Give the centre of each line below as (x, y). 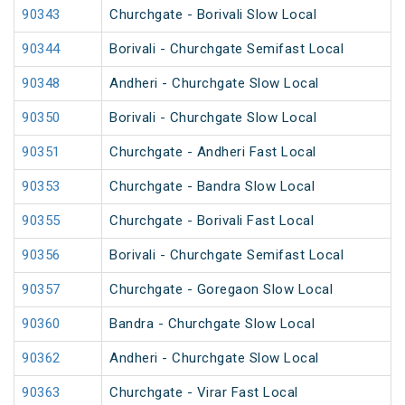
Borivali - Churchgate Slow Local (213, 118)
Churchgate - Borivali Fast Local (212, 221)
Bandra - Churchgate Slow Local (212, 324)
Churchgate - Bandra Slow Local (212, 187)
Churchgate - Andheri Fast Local (213, 152)
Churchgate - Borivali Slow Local (213, 15)
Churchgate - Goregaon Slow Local (221, 290)
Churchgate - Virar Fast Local (204, 393)
